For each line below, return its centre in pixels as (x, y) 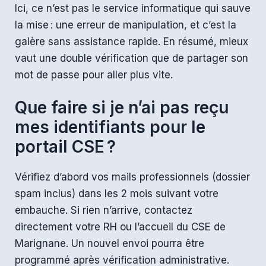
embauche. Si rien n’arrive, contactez (104, 210)
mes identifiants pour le (110, 127)
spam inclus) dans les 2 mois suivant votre (117, 194)
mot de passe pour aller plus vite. (94, 75)
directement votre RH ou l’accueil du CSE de (120, 227)
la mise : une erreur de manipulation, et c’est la (126, 25)
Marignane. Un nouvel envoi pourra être (110, 244)
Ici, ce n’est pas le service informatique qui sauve (133, 8)
